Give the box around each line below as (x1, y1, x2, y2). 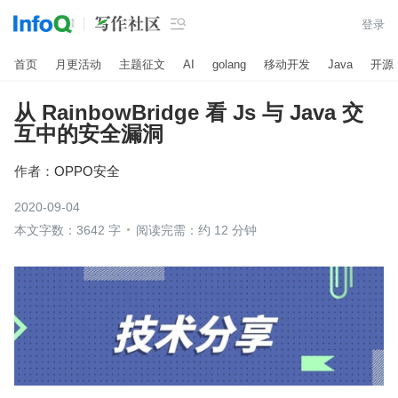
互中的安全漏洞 (14, 122, 163, 146)
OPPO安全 (54, 163, 120, 179)
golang (212, 57, 246, 71)
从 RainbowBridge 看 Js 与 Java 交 (14, 100, 363, 124)
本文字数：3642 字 (14, 223, 121, 237)
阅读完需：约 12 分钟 (136, 223, 257, 237)
